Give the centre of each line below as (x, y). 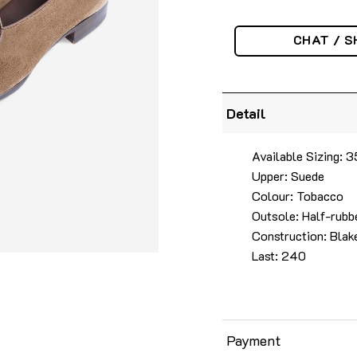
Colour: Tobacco (297, 195)
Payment (254, 340)
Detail (247, 113)
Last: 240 (279, 255)
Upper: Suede (288, 175)
